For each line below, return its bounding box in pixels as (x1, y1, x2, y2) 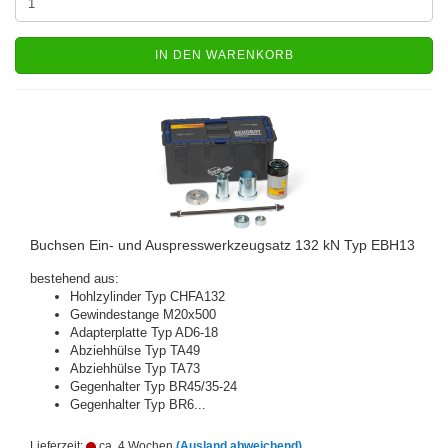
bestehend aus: (30, 271, 119, 286)
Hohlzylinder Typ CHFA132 (70, 289, 225, 304)
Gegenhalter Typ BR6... (70, 397, 206, 412)
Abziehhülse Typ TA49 (70, 343, 200, 358)
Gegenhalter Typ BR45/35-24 (70, 379, 237, 394)
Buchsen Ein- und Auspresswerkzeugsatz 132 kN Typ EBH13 (30, 237, 415, 253)
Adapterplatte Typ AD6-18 (70, 325, 218, 340)
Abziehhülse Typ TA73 (70, 361, 200, 376)
